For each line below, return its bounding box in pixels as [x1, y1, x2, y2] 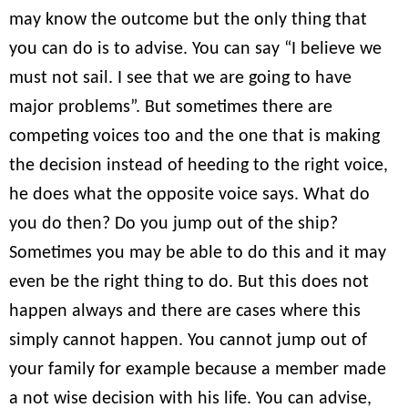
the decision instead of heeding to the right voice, [9, 156, 388, 175]
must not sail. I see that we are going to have [9, 68, 352, 87]
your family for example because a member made [9, 360, 386, 379]
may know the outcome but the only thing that [9, 10, 367, 29]
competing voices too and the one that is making [9, 127, 380, 146]
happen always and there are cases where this [9, 301, 361, 321]
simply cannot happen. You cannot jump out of [9, 331, 367, 350]
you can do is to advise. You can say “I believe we [9, 39, 382, 58]
